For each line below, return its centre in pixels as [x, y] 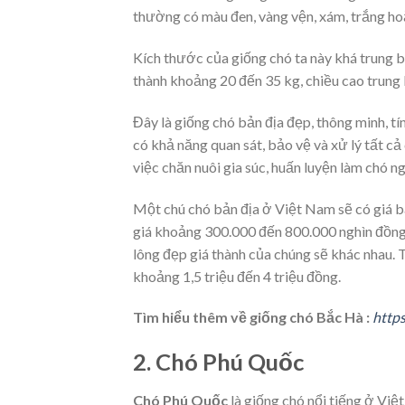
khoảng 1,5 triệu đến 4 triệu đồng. [237, 276]
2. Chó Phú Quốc [218, 362]
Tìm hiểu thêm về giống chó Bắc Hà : [253, 317]
